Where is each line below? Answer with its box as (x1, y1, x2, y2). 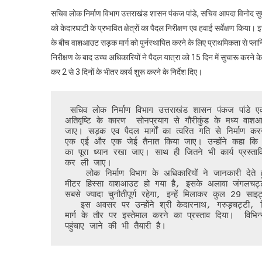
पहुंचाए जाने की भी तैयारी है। (65, 222, 171, 232)
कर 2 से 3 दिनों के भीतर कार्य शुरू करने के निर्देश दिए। (51, 67, 202, 77)
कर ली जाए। (65, 158, 112, 169)
